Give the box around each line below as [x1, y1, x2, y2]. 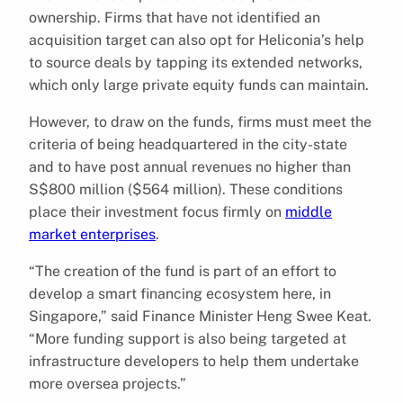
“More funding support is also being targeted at [29, 329, 346, 347]
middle [285, 202, 332, 220]
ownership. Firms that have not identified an [29, 8, 320, 26]
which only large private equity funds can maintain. [29, 76, 369, 94]
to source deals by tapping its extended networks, [29, 53, 363, 71]
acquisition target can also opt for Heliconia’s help [29, 31, 364, 49]
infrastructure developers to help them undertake [29, 352, 359, 370]
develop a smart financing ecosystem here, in [29, 284, 331, 302]
